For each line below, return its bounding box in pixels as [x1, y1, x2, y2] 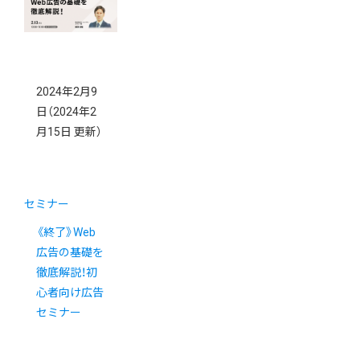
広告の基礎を [36, 246, 104, 260]
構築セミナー [36, 10, 104, 24]
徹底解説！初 [36, 266, 97, 280]
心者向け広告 [36, 286, 104, 300]
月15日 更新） [36, 125, 102, 139]
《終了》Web [36, 226, 96, 239]
